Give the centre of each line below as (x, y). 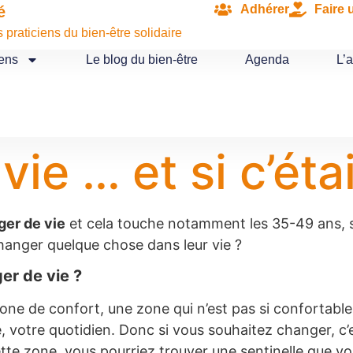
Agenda (267, 59)
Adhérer (264, 9)
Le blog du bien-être (141, 59)
